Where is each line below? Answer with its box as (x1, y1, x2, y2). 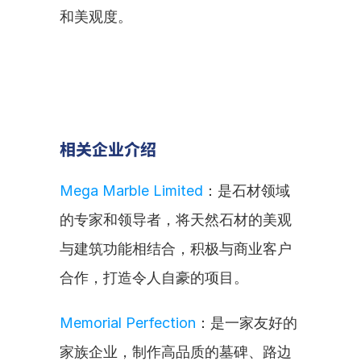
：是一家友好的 (196, 314, 297, 331)
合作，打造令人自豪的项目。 (60, 269, 248, 286)
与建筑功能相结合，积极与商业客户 (60, 240, 292, 257)
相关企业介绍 (60, 137, 156, 160)
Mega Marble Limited (60, 182, 203, 199)
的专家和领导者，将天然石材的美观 (60, 211, 292, 228)
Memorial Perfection (60, 314, 196, 331)
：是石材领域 (203, 182, 290, 199)
